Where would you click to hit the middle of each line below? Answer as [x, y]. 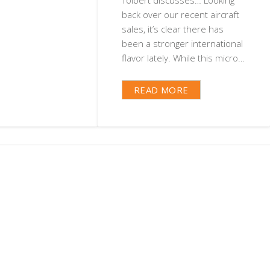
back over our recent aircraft [180, 14]
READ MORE [161, 90]
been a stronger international [182, 43]
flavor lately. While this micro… [183, 58]
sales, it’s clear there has [172, 29]
